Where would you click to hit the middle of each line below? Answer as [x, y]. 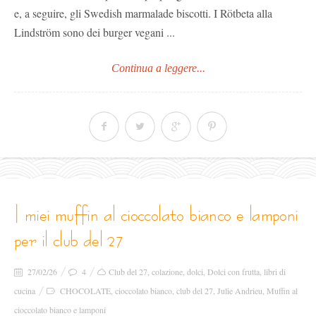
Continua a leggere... [158, 68]
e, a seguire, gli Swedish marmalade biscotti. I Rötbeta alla [143, 13]
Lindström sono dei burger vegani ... [95, 32]
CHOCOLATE [85, 290]
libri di [275, 271]
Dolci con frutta [233, 271]
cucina [25, 290]
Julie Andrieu [240, 290]
